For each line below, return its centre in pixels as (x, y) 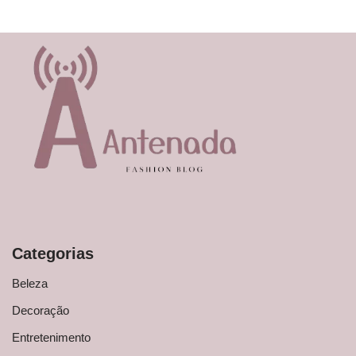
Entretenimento (51, 338)
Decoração (41, 311)
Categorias (53, 254)
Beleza (30, 284)
